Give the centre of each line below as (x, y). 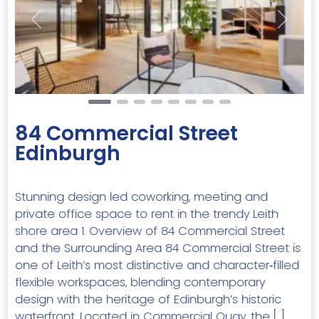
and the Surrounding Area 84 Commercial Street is (158, 248)
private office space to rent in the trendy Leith (147, 214)
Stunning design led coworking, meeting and (141, 197)
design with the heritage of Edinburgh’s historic (148, 299)
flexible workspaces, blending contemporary (140, 282)
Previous (59, 26)
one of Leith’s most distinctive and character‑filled (157, 265)
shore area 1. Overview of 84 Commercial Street (150, 231)
